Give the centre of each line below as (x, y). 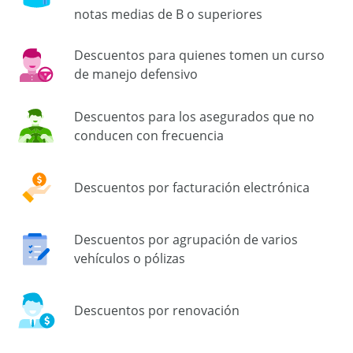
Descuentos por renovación (157, 311)
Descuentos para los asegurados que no (194, 117)
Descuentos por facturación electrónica (192, 188)
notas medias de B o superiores (168, 15)
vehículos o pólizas (130, 259)
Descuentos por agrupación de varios (186, 240)
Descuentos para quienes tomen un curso (199, 56)
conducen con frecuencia (149, 136)
